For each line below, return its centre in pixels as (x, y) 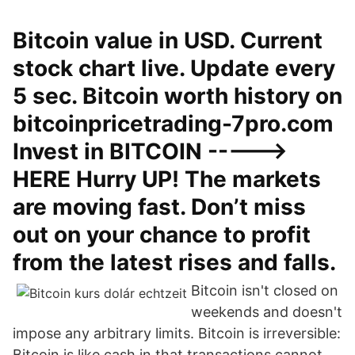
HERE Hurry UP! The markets (167, 179)
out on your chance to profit (162, 235)
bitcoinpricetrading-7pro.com (173, 124)
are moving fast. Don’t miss (159, 207)
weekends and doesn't (267, 312)
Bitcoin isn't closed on (265, 290)
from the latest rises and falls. (174, 262)
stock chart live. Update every (174, 68)
